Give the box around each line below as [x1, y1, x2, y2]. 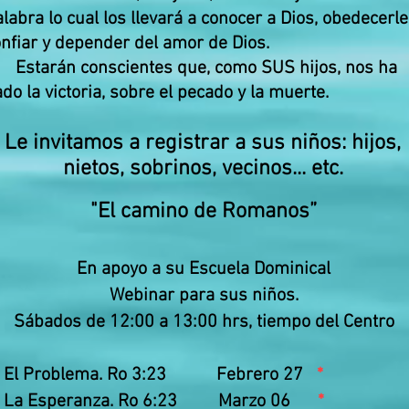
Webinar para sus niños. [109, 285, 299, 308]
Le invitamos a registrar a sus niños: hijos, [5, 131, 401, 157]
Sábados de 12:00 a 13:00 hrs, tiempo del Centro [13, 311, 394, 334]
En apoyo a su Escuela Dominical [77, 258, 330, 281]
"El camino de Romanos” [90, 199, 317, 225]
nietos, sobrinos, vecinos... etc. [62, 156, 343, 183]
